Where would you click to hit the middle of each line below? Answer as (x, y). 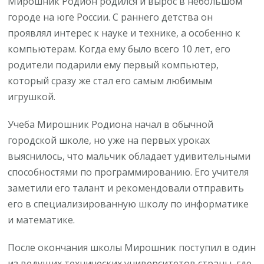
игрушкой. (32, 96)
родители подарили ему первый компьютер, (113, 65)
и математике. (42, 220)
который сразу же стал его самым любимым (110, 80)
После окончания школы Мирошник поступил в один (132, 247)
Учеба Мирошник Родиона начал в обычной (111, 124)
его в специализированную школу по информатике (128, 204)
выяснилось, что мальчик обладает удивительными (129, 156)
